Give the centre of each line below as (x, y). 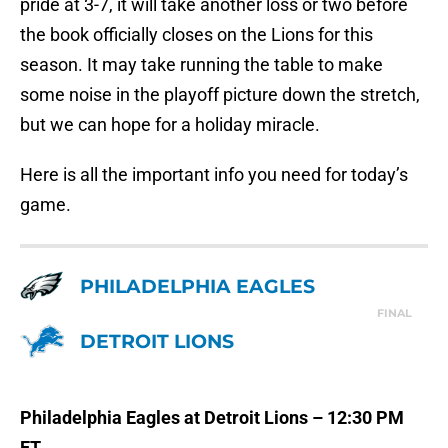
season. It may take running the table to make (201, 65)
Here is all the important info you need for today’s (214, 175)
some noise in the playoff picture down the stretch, (220, 95)
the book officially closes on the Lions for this (196, 35)
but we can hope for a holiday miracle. (170, 125)
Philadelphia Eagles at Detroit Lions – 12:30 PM (212, 418)
